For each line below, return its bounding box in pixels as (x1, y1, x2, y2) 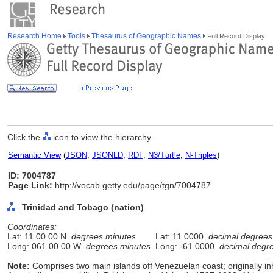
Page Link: (8, 180, 52, 190)
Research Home (7, 32, 63, 40)
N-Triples (185, 151, 217, 160)
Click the (7, 132, 43, 142)
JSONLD (92, 151, 123, 160)
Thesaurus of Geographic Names (90, 32, 203, 40)
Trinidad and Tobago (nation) (22, 202, 144, 212)
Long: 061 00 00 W (7, 241, 86, 251)
